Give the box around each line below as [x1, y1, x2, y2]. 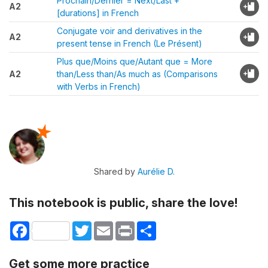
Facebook [29, 221, 70, 232]
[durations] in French [57, 8, 139, 18]
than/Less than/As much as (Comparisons [57, 69, 218, 79]
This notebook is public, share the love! [9, 196, 237, 210]
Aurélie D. [137, 166, 175, 176]
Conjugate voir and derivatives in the [57, 26, 202, 36]
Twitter [92, 221, 118, 232]
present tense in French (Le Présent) [57, 38, 202, 48]
